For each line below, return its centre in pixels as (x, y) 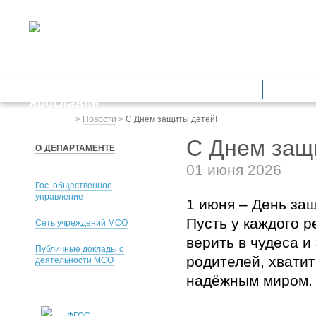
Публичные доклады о (79, 249)
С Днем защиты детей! (171, 119)
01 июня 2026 (233, 170)
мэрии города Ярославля (146, 53)
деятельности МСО (74, 260)
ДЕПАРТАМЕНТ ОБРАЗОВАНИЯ (188, 38)
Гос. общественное (73, 186)
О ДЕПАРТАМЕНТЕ (75, 148)
